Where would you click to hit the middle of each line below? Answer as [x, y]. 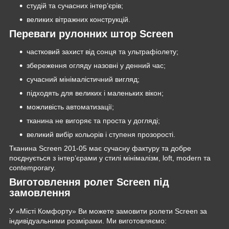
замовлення [40, 193]
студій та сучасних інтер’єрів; [75, 5]
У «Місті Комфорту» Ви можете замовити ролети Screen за [108, 211]
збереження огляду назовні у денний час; [96, 66]
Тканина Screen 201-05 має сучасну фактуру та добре [100, 148]
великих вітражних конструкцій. [78, 19]
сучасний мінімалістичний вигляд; [83, 79]
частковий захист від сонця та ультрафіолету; [102, 52]
